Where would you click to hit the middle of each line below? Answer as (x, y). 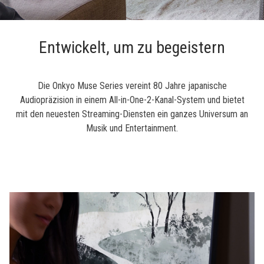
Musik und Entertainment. (132, 128)
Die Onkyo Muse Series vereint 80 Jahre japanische (132, 86)
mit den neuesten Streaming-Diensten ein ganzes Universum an (132, 114)
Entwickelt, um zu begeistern (132, 47)
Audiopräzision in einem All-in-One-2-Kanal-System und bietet (132, 100)
